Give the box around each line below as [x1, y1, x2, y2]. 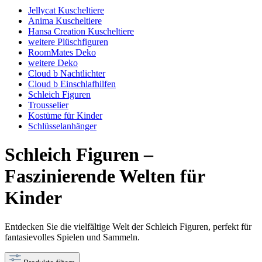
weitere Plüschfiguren [28, 37, 108, 47]
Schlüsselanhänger [28, 121, 96, 131]
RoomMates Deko [28, 47, 96, 57]
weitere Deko [28, 58, 78, 68]
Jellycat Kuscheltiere [28, 5, 104, 15]
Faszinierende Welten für [5, 166, 205, 187]
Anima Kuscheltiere [28, 16, 102, 26]
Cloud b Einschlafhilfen [28, 79, 116, 89]
